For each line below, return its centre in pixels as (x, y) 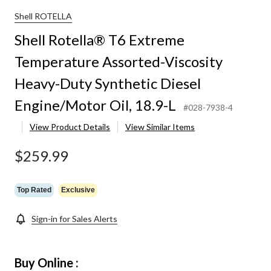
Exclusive (78, 190)
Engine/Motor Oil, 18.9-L (95, 105)
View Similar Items (160, 127)
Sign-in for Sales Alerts (74, 219)
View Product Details (70, 127)
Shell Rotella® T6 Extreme (100, 40)
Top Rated (34, 190)
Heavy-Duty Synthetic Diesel (108, 83)
